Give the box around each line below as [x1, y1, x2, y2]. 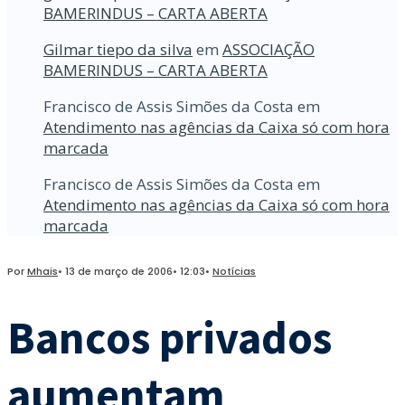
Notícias [212, 263, 256, 278]
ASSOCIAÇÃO [222, 38, 315, 60]
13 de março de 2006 [65, 263, 173, 278]
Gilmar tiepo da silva [43, 38, 193, 60]
